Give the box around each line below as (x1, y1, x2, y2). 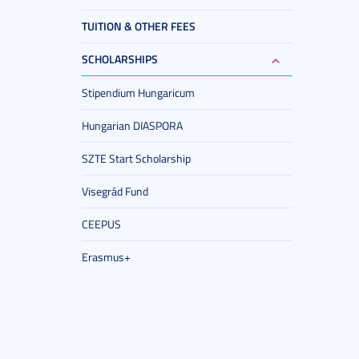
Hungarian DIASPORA (82, 118, 183, 133)
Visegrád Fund (82, 184, 148, 199)
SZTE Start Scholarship (82, 151, 191, 166)
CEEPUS (82, 216, 121, 232)
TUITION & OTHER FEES (82, 18, 196, 34)
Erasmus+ (82, 249, 131, 264)
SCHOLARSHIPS (82, 51, 158, 67)
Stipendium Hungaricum (82, 85, 195, 100)
